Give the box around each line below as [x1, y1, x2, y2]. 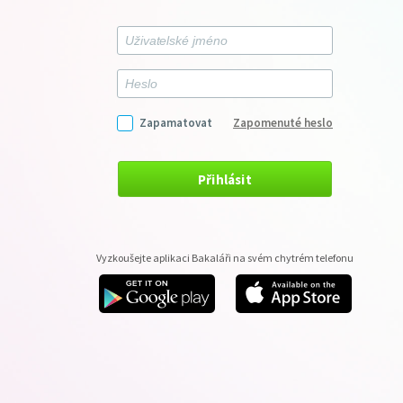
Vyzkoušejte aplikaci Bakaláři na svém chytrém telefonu [96, 251, 354, 264]
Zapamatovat [139, 115, 212, 130]
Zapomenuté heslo [233, 115, 333, 130]
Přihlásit [198, 170, 252, 188]
